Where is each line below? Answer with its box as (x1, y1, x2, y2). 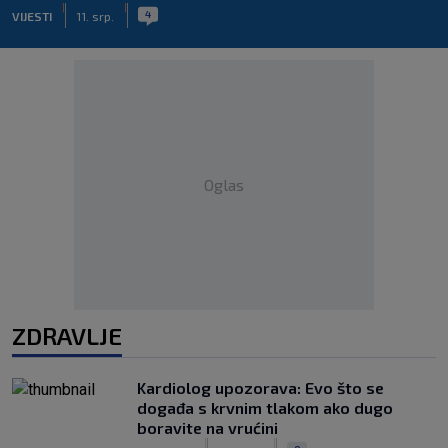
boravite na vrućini (137, 418, 278, 437)
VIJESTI (12, 8, 52, 23)
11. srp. (76, 8, 114, 23)
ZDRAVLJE (12, 321, 122, 350)
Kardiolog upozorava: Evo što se (137, 378, 384, 397)
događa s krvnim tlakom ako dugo (137, 398, 393, 417)
